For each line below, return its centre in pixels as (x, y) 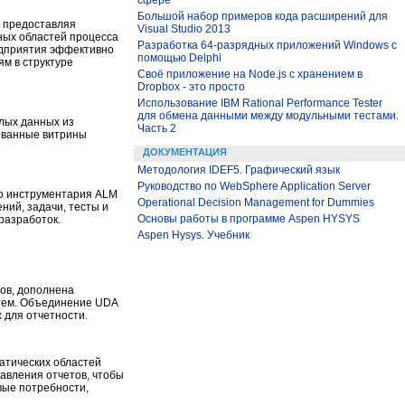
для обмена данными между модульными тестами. (268, 116)
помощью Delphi (179, 58)
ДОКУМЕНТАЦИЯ (185, 152)
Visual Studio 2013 (184, 29)
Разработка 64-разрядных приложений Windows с (267, 45)
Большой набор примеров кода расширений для (263, 16)
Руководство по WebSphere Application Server (254, 186)
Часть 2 (157, 128)
